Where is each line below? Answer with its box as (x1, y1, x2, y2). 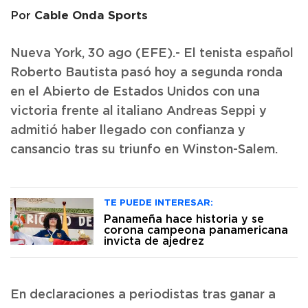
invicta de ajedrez (104, 236, 204, 247)
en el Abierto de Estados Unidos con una (10, 86, 260, 98)
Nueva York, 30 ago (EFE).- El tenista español (10, 47, 294, 60)
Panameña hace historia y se (104, 214, 264, 225)
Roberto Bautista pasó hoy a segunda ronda (10, 67, 283, 79)
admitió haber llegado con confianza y (10, 124, 245, 137)
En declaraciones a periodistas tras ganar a (10, 289, 276, 301)
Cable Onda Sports (34, 8, 148, 21)
